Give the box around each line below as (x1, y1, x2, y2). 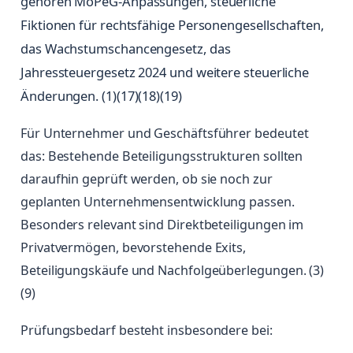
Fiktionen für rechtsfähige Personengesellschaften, (20, 16, 324, 35)
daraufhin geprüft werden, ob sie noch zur (20, 170, 273, 188)
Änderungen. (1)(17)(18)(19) (20, 87, 182, 106)
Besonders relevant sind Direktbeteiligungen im (20, 216, 304, 234)
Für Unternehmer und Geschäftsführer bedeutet (20, 124, 309, 143)
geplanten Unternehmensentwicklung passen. (20, 193, 295, 211)
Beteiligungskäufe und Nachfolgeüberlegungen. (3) (20, 262, 325, 280)
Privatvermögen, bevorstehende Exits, (20, 239, 247, 257)
